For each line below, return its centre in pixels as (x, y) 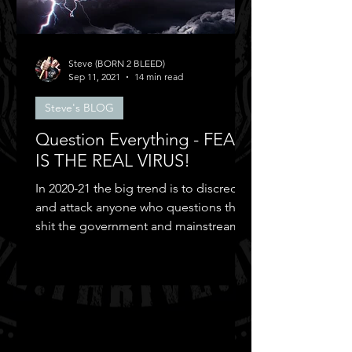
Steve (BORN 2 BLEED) (117, 63)
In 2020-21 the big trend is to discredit (140, 188)
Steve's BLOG (79, 108)
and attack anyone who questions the (139, 207)
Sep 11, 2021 (94, 77)
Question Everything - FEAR (140, 139)
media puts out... (82, 245)
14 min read (159, 77)
